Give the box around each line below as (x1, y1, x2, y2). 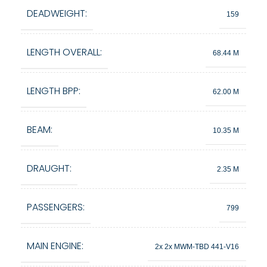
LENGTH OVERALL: (27, 45, 102, 59)
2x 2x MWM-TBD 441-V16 (155, 242, 239, 251)
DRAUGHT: (27, 162, 72, 175)
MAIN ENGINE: (27, 239, 83, 253)
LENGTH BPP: (27, 84, 80, 98)
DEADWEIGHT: (27, 7, 87, 20)
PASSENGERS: (27, 200, 85, 214)
